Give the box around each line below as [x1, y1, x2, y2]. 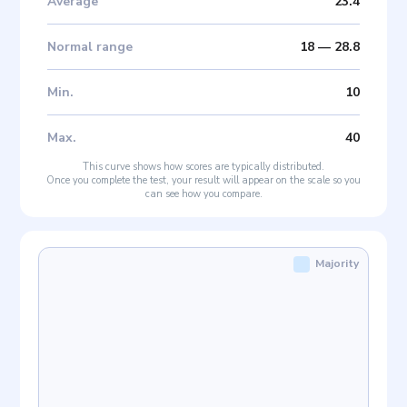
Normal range [47, 37, 134, 55]
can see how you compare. [144, 186, 263, 201]
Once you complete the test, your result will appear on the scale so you [46, 173, 361, 187]
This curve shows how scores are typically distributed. [83, 159, 324, 174]
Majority [314, 255, 359, 271]
